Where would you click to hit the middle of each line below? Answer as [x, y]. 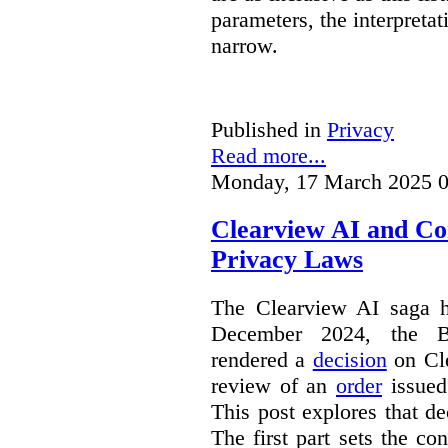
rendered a [262, 359]
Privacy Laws [287, 259]
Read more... [268, 155]
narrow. [244, 45]
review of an [273, 385]
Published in [266, 129]
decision [349, 359]
